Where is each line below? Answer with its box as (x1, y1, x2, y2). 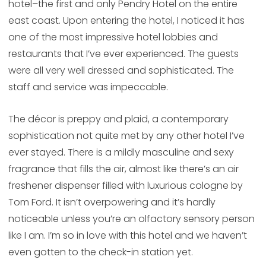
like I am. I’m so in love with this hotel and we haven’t (8, 229, 247, 243)
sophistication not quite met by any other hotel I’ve (8, 129, 245, 143)
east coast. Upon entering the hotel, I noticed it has (8, 14, 245, 28)
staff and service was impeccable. (8, 80, 168, 94)
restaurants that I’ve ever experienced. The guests (8, 47, 239, 61)
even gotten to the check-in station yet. (8, 245, 193, 259)
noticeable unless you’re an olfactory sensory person (8, 212, 255, 226)
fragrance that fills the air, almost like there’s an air (8, 162, 239, 176)
